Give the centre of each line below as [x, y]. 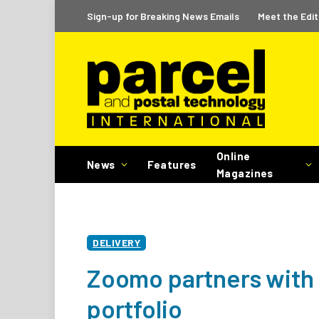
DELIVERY [117, 242]
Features [172, 164]
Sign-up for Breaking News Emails [163, 16]
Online [233, 156]
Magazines [245, 173]
